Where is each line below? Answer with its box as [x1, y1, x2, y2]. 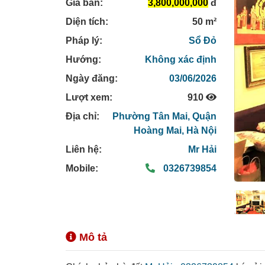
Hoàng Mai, [134, 125, 187, 136]
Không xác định [145, 54, 217, 65]
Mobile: [66, 163, 98, 174]
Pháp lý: [66, 35, 102, 46]
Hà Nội [186, 125, 217, 136]
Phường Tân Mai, [112, 111, 193, 122]
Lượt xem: [66, 92, 112, 103]
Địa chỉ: [66, 111, 99, 122]
